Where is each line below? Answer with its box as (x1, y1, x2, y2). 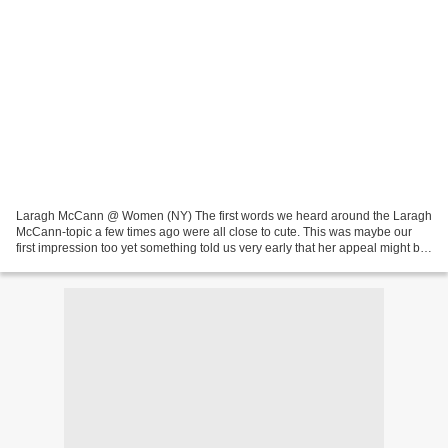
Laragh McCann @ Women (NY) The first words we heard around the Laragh (16, 208, 432, 223)
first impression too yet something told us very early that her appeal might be (16, 240, 427, 255)
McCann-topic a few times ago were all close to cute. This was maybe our (16, 224, 412, 239)
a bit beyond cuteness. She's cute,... (16, 256, 209, 271)
